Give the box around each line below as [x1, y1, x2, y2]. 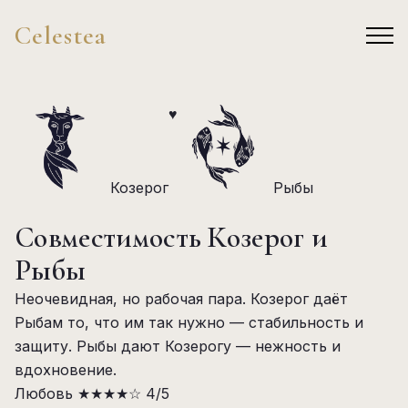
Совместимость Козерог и [15, 219, 329, 255]
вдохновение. [15, 361, 117, 379]
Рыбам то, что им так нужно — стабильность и [15, 313, 363, 331]
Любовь [15, 384, 73, 403]
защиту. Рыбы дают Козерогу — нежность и [15, 337, 341, 355]
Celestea [15, 20, 107, 51]
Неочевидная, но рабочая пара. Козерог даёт [15, 290, 348, 308]
